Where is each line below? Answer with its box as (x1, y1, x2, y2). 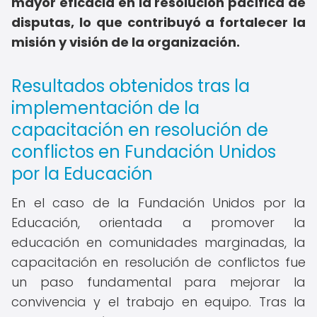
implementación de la (11, 96, 200, 120)
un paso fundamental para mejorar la (11, 273, 306, 291)
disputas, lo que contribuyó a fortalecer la (11, 13, 306, 31)
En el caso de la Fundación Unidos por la (11, 194, 306, 212)
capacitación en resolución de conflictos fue (11, 253, 306, 271)
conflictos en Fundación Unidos (11, 140, 276, 163)
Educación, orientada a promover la (11, 214, 306, 231)
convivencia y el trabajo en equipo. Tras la (11, 293, 306, 311)
